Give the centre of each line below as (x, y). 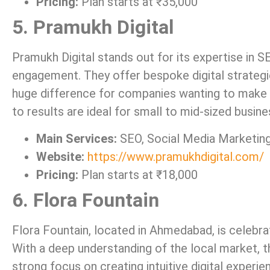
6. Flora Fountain (86, 200)
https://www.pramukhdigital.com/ (176, 156)
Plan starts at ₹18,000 (138, 174)
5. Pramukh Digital (93, 27)
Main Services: (77, 138)
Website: (60, 156)
